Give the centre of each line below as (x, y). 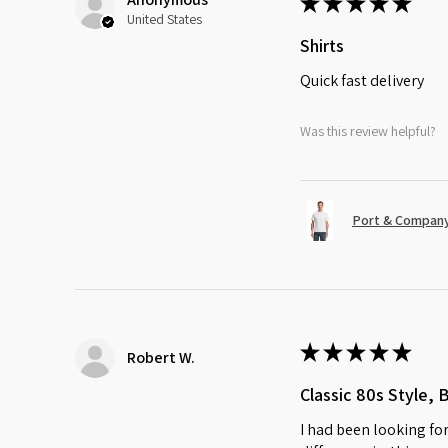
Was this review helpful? (367, 131)
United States (164, 18)
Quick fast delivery (361, 80)
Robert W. (161, 357)
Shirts (321, 45)
